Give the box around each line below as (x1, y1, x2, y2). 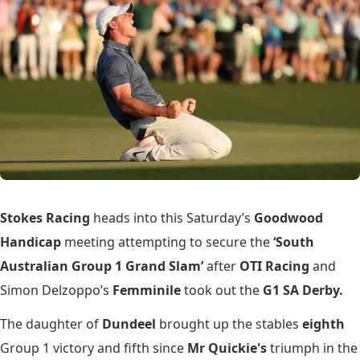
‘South (273, 232, 314, 251)
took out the (181, 280, 263, 299)
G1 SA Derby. (263, 280, 343, 299)
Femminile (112, 280, 181, 299)
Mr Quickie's (187, 338, 267, 357)
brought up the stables (159, 314, 302, 333)
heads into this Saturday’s (90, 208, 254, 227)
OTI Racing (239, 256, 309, 275)
